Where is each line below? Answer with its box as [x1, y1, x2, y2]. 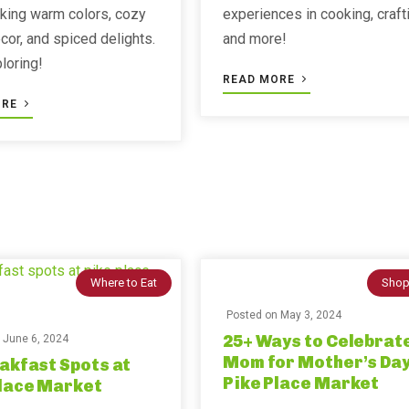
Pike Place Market [222, 373, 380, 393]
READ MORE [222, 73, 299, 86]
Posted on [225, 309, 280, 321]
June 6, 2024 [3, 332, 69, 345]
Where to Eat [89, 276, 157, 289]
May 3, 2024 [279, 309, 341, 321]
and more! [222, 30, 287, 47]
